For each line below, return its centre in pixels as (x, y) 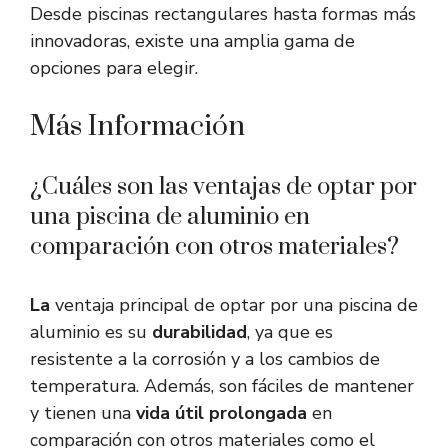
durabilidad (199, 332)
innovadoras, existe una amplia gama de (192, 41)
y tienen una (83, 413)
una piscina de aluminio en (170, 217)
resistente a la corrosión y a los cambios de (205, 359)
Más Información (137, 127)
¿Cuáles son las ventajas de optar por (223, 187)
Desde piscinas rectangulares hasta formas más (223, 14)
